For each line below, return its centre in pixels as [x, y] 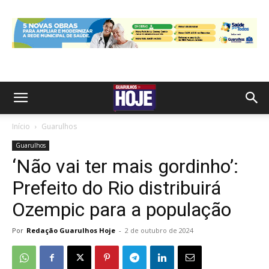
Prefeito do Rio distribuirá [116, 188]
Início [21, 126]
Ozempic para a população [122, 210]
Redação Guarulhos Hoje [71, 230]
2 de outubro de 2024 [159, 230]
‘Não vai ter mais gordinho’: [125, 166]
